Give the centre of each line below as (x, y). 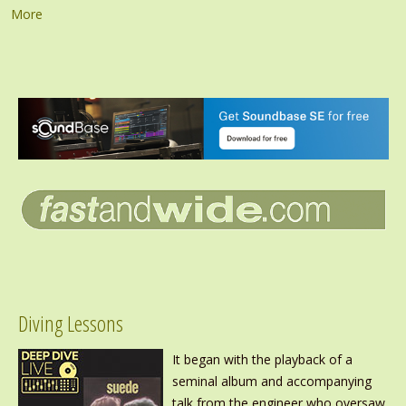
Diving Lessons (70, 324)
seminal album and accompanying (271, 382)
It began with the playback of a (262, 360)
